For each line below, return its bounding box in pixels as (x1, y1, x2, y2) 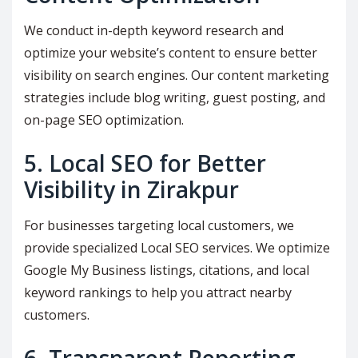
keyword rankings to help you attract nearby (24, 284, 292, 302)
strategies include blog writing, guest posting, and (24, 89, 325, 107)
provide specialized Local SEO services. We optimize (24, 239, 330, 257)
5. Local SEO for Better (24, 148, 266, 179)
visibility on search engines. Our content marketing (24, 66, 329, 85)
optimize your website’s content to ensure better (24, 44, 317, 62)
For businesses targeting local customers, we (24, 217, 294, 235)
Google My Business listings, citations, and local (24, 261, 309, 280)
